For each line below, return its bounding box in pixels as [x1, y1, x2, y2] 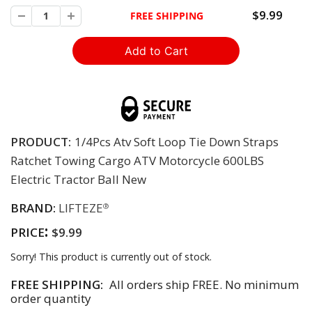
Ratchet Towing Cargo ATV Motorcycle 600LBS [10, 153, 264, 169]
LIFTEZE [58, 200, 103, 217]
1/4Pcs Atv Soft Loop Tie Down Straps [75, 134, 279, 150]
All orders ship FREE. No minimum [107, 276, 299, 293]
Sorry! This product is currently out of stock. [10, 250, 212, 264]
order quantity [10, 290, 91, 307]
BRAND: [10, 200, 58, 217]
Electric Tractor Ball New [10, 171, 146, 188]
